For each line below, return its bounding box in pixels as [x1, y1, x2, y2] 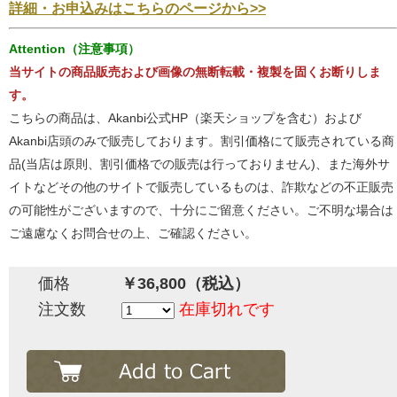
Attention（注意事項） [9, 42, 140, 57]
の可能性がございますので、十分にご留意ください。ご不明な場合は [9, 203, 393, 218]
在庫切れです [179, 300, 275, 319]
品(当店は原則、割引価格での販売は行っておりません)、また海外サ [9, 157, 390, 172]
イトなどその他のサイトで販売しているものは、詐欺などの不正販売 [9, 180, 393, 195]
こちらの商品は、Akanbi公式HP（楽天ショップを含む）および [9, 111, 362, 126]
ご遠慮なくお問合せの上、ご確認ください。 [9, 226, 257, 241]
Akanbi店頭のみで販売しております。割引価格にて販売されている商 [9, 134, 394, 149]
